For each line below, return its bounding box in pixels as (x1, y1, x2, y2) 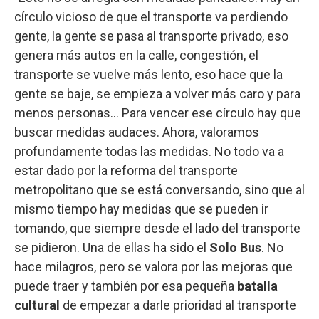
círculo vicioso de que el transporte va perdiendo (14, 9, 288, 25)
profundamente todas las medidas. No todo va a (14, 144, 284, 159)
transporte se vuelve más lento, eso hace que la (14, 67, 283, 83)
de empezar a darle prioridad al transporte (60, 298, 296, 313)
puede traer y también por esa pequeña (14, 278, 237, 294)
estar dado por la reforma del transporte (14, 163, 238, 179)
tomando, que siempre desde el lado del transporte (14, 221, 300, 236)
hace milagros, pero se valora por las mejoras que (14, 259, 293, 275)
